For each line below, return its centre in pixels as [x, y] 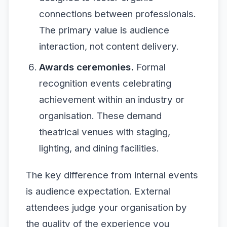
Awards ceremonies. [86, 67]
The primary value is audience [104, 30]
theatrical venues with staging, [104, 132]
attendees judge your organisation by [106, 207]
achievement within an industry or [111, 99]
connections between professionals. [117, 14]
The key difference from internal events [112, 175]
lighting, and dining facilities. [99, 148]
